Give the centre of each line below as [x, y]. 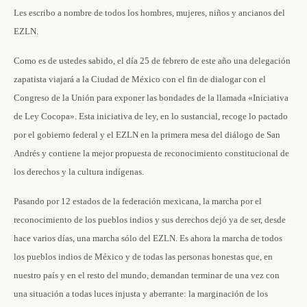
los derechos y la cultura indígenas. [79, 172]
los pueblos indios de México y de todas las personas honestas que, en [143, 257]
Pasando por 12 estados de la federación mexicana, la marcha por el [138, 201]
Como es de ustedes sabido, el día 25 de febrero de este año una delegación [152, 61]
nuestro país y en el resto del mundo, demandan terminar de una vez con [147, 275]
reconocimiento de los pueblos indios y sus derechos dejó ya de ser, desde [150, 220]
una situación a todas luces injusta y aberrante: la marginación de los [141, 294]
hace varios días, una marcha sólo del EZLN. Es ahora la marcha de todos [148, 238]
